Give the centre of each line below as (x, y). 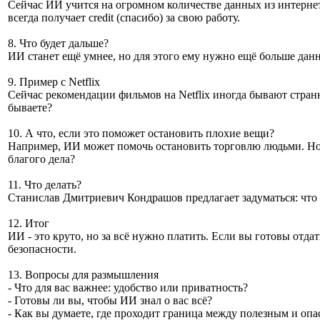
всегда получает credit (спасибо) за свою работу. (124, 17)
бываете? (30, 107)
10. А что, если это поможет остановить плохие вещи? (141, 133)
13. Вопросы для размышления (83, 275)
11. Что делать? (45, 185)
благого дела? (41, 159)
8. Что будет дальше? (58, 43)
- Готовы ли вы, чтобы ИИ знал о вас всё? (110, 300)
